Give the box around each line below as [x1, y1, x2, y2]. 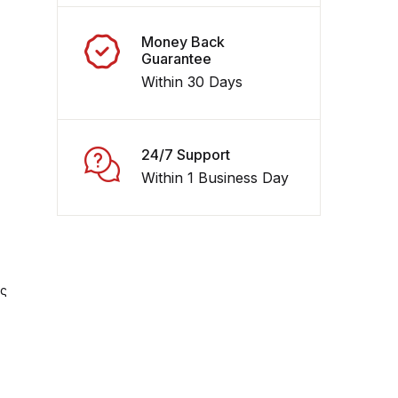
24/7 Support [141, 146, 231, 163]
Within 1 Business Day [141, 169, 290, 187]
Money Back [141, 33, 226, 51]
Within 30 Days [141, 73, 243, 91]
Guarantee [141, 50, 212, 68]
